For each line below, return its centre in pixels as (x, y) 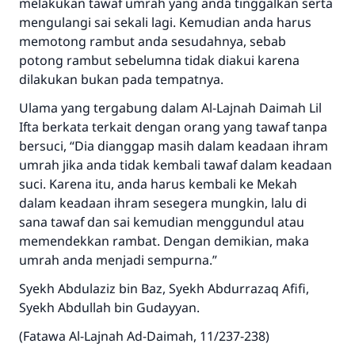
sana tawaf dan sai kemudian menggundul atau (162, 222)
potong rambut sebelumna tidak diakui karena (159, 60)
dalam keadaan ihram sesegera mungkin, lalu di (163, 203)
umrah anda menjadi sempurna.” (118, 260)
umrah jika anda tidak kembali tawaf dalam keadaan (176, 165)
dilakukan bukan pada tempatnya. (121, 79)
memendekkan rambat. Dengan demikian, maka (164, 241)
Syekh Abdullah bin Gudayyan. (109, 307)
